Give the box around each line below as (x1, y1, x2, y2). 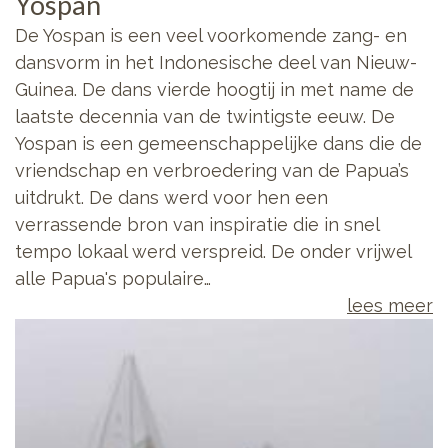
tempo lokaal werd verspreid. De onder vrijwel (15, 241, 411, 262)
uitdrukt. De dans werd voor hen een (15, 187, 328, 208)
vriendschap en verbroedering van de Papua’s (15, 160, 409, 181)
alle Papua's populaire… (15, 268, 211, 289)
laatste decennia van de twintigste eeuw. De (15, 106, 395, 127)
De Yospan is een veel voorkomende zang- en (15, 25, 407, 46)
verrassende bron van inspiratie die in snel (15, 214, 379, 235)
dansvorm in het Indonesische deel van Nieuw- (15, 52, 417, 73)
